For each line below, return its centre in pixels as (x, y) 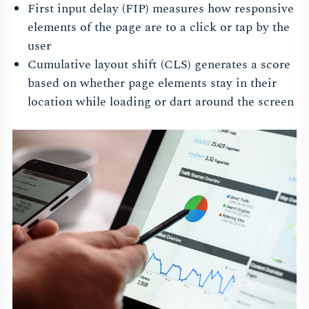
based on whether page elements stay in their (152, 83)
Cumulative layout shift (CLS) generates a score (159, 65)
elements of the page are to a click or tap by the (158, 28)
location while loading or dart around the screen (160, 102)
